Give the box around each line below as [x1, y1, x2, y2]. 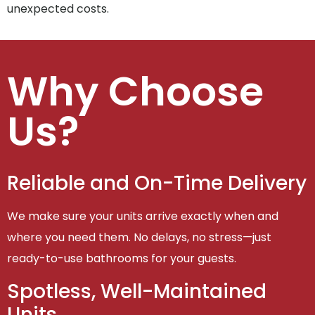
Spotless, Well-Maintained [7, 277, 266, 305]
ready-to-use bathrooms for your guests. [7, 250, 236, 267]
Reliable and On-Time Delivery [7, 169, 307, 198]
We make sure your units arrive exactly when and [7, 208, 278, 225]
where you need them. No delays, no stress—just [7, 229, 271, 246]
